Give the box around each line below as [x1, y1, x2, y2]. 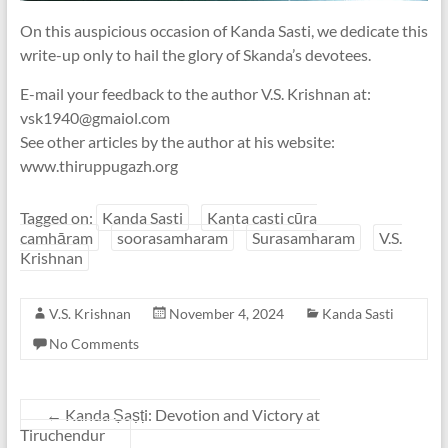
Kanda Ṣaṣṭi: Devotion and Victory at [61, 404, 320, 424]
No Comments [48, 334, 139, 352]
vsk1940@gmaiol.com [19, 107, 170, 127]
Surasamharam [251, 227, 355, 247]
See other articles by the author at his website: [19, 131, 335, 151]
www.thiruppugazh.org [19, 155, 178, 175]
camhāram [19, 227, 93, 247]
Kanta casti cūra [206, 207, 317, 227]
